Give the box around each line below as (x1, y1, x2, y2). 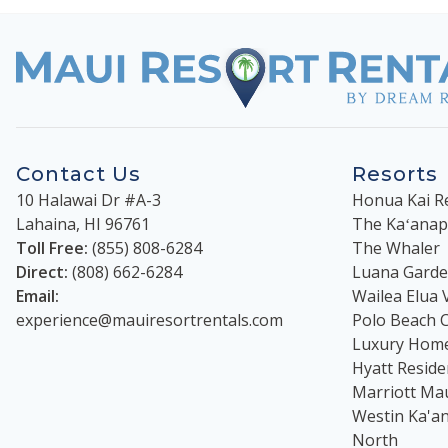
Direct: (16, 260, 68, 283)
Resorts (352, 161, 438, 186)
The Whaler (352, 236, 440, 259)
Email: (16, 284, 59, 307)
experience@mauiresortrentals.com (16, 308, 283, 331)
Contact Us (16, 161, 141, 186)
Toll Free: (16, 236, 88, 259)
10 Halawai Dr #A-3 (16, 188, 161, 211)
